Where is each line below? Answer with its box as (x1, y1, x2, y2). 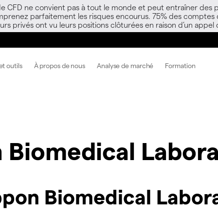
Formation (165, 61, 196, 70)
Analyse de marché (97, 61, 154, 70)
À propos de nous (34, 61, 86, 70)
